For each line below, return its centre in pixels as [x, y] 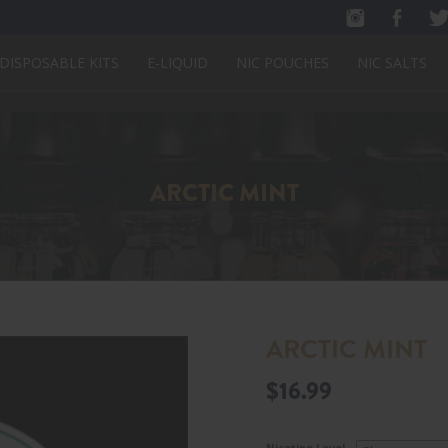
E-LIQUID [177, 62]
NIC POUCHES [282, 62]
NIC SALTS [392, 62]
